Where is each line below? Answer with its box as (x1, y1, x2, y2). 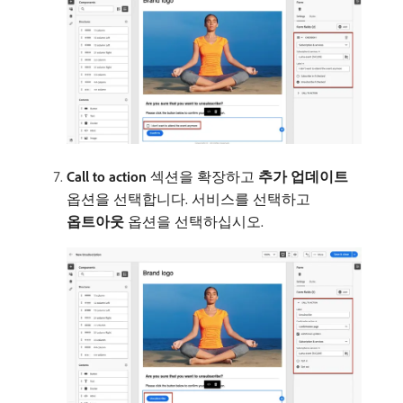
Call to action (67, 167, 147, 186)
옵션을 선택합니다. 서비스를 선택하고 (67, 190, 310, 209)
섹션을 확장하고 (147, 167, 258, 186)
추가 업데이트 (258, 167, 348, 186)
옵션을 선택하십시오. (124, 212, 264, 231)
